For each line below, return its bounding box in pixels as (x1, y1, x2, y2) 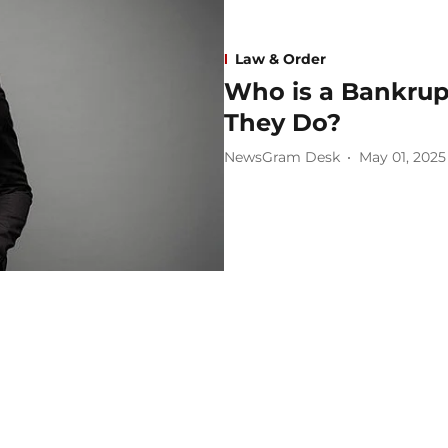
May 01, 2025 (359, 148, 446, 167)
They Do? (224, 107, 341, 137)
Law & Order (235, 49, 326, 68)
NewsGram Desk (224, 148, 340, 167)
